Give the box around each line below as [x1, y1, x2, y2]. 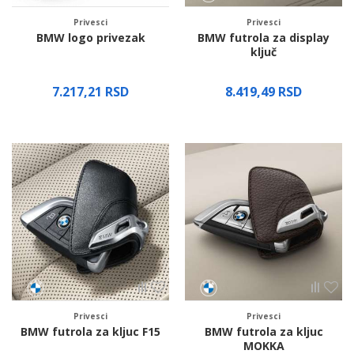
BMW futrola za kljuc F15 [21, 324, 160, 339]
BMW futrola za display [198, 30, 330, 45]
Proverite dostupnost [201, 107, 324, 122]
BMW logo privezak [36, 30, 145, 45]
